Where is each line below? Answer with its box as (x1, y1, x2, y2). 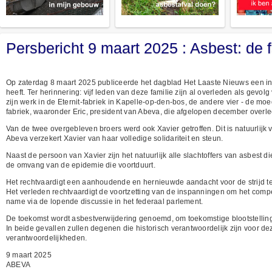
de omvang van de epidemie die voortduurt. (6, 160, 155, 169)
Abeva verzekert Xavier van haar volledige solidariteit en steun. (6, 134, 223, 143)
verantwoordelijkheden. (6, 233, 87, 242)
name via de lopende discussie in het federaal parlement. (6, 197, 203, 206)
